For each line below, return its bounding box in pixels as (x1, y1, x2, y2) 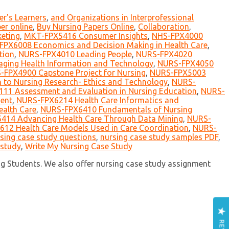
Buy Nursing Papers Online (37, 22, 134, 32)
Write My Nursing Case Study (25, 142, 132, 151)
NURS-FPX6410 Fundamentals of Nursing (40, 105, 192, 114)
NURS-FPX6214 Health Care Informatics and (16, 96, 179, 105)
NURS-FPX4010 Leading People (18, 50, 132, 59)
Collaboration (138, 22, 189, 32)
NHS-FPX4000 (152, 31, 203, 41)
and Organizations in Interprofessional (51, 13, 194, 22)
